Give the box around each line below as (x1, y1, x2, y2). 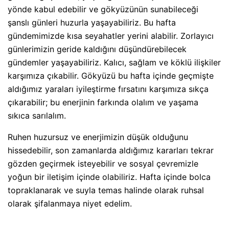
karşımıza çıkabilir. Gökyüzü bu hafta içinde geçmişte (8, 71, 214, 81)
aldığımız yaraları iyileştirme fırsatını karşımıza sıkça (8, 84, 209, 95)
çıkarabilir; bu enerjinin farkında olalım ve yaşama (8, 97, 198, 108)
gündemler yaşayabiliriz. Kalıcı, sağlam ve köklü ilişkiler (8, 57, 221, 68)
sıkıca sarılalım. (8, 110, 66, 121)
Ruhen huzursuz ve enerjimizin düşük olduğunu (8, 132, 188, 143)
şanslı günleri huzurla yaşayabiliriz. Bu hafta (8, 17, 176, 28)
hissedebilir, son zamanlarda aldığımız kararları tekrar (8, 145, 214, 156)
